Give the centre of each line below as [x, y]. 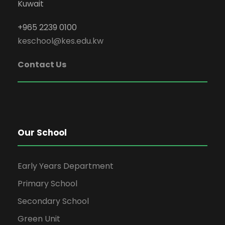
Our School [42, 133]
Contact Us [42, 65]
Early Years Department [66, 166]
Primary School [47, 184]
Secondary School [53, 201]
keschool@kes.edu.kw [61, 41]
